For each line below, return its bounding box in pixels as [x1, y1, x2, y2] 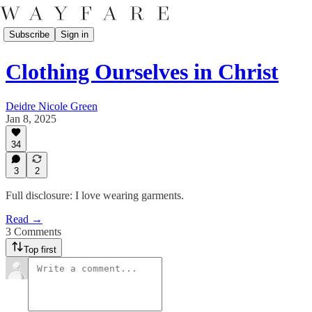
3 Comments [6, 226, 61, 237]
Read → [6, 213, 42, 225]
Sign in [61, 29, 88, 40]
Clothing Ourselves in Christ [6, 59, 279, 85]
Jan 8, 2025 [6, 112, 56, 125]
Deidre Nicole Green [6, 100, 97, 112]
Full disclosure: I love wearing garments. [6, 189, 184, 201]
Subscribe [9, 29, 49, 40]
